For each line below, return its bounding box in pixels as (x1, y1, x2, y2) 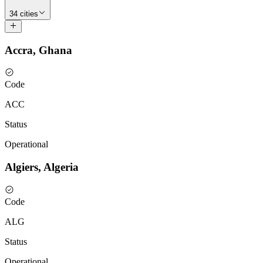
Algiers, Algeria (5, 161, 79, 174)
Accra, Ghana (5, 43, 72, 56)
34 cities (9, 9, 38, 18)
